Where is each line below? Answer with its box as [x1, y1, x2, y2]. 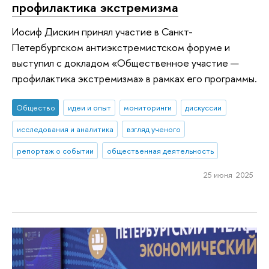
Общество [16, 102, 55, 113]
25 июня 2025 [203, 169, 253, 180]
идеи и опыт [67, 102, 111, 113]
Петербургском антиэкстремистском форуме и [12, 40, 230, 54]
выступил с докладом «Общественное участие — [12, 55, 239, 70]
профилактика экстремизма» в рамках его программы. [12, 71, 257, 85]
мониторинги [124, 102, 172, 113]
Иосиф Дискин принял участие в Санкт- [12, 24, 193, 38]
